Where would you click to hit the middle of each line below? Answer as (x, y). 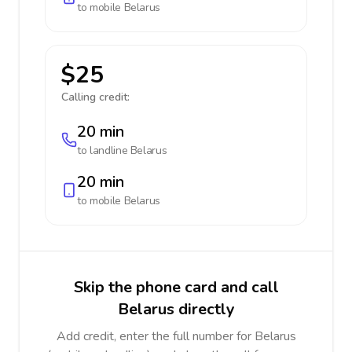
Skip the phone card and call (176, 287)
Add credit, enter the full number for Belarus (176, 336)
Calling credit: (95, 97)
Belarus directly (176, 309)
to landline (104, 150)
